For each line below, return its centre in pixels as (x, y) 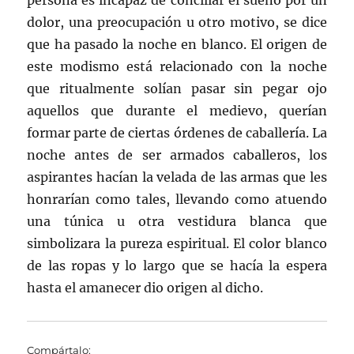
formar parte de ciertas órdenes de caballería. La (177, 133)
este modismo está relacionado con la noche (177, 66)
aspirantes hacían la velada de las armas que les (177, 177)
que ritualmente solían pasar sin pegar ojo (177, 88)
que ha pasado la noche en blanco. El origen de (177, 44)
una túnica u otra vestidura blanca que (177, 221)
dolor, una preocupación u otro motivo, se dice (177, 22)
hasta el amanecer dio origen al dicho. (145, 288)
